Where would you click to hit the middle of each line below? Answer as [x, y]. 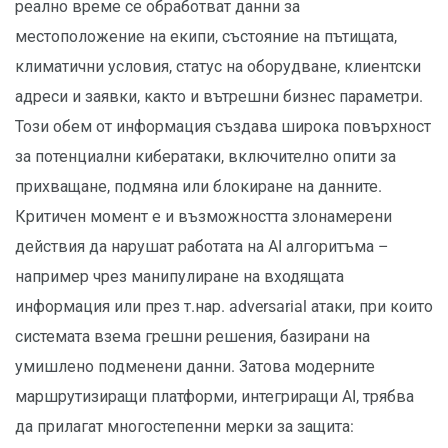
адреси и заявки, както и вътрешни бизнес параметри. [219, 97]
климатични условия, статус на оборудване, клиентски [218, 67]
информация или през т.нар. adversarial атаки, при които [224, 307]
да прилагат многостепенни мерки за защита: [184, 427]
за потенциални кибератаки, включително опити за [205, 157]
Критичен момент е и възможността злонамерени [203, 217]
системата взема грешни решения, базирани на [192, 337]
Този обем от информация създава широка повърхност [223, 127]
